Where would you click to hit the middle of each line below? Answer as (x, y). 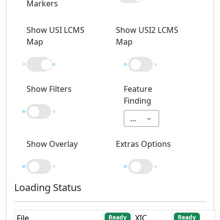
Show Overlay (52, 144)
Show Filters (49, 89)
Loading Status (48, 188)
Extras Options (143, 144)
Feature (138, 89)
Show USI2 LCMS (147, 30)
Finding (137, 101)
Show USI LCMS (55, 30)
